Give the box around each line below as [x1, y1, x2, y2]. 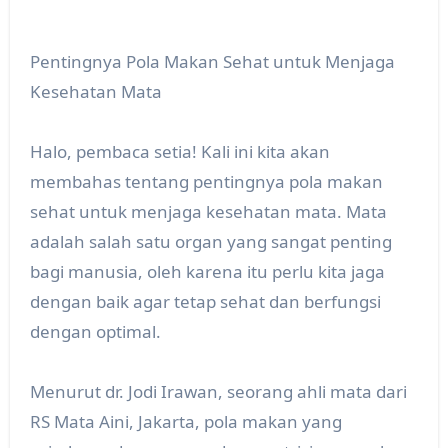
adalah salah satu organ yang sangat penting [29, 230, 392, 254]
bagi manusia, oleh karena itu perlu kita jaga [29, 260, 385, 284]
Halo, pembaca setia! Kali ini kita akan [29, 140, 330, 164]
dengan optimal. [29, 320, 161, 344]
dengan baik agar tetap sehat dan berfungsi [29, 290, 381, 314]
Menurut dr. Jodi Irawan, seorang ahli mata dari [29, 380, 407, 404]
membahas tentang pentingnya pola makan [29, 170, 383, 194]
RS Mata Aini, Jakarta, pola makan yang [29, 410, 342, 434]
